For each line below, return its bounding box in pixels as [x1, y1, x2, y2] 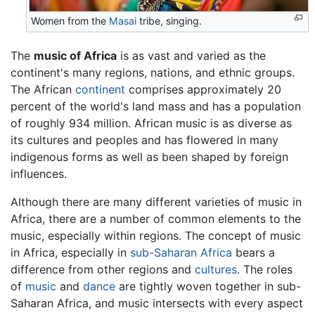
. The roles [237, 262, 292, 276]
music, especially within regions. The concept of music [11, 228, 301, 243]
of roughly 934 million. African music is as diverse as [11, 115, 292, 130]
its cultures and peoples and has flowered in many [11, 132, 278, 147]
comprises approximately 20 [125, 82, 281, 96]
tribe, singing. [136, 15, 202, 27]
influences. [11, 166, 67, 181]
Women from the [31, 15, 110, 27]
